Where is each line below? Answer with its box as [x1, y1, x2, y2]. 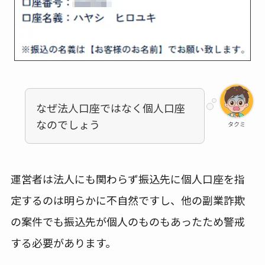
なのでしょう [35, 116, 100, 132]
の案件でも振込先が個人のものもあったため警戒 [10, 214, 245, 230]
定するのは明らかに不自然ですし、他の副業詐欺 [10, 192, 245, 208]
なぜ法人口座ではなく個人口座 [35, 99, 185, 115]
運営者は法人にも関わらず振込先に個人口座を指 [10, 171, 245, 187]
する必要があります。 [10, 235, 116, 251]
